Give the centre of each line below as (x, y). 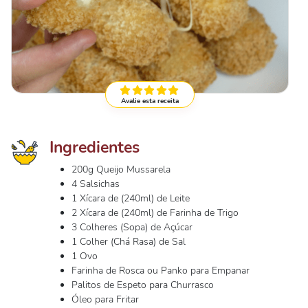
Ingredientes (95, 147)
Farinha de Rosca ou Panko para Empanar (161, 271)
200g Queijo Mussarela (121, 169)
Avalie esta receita (150, 101)
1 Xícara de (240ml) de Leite (131, 198)
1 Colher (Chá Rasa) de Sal (129, 242)
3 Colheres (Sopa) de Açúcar (132, 227)
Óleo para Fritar (105, 299)
